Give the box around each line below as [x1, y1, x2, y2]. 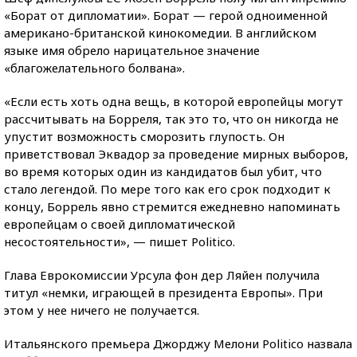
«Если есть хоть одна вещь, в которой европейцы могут [4, 93, 343, 109]
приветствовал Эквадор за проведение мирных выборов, [4, 146, 348, 162]
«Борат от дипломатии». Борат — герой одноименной [4, 7, 328, 23]
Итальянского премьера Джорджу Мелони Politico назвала [4, 335, 352, 351]
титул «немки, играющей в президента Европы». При [4, 284, 323, 300]
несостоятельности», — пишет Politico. [4, 233, 235, 249]
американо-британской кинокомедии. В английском [4, 25, 316, 41]
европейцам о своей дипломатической [4, 216, 235, 232]
